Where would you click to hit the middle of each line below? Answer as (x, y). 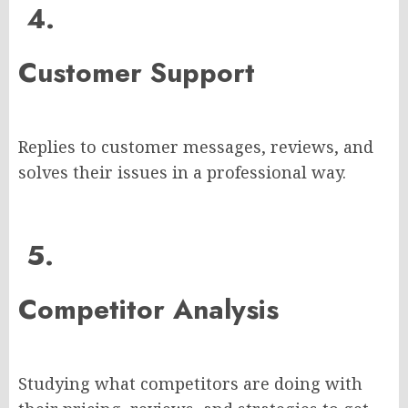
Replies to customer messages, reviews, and (196, 147)
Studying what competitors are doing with (190, 384)
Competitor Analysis (148, 310)
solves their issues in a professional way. (182, 173)
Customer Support (137, 73)
